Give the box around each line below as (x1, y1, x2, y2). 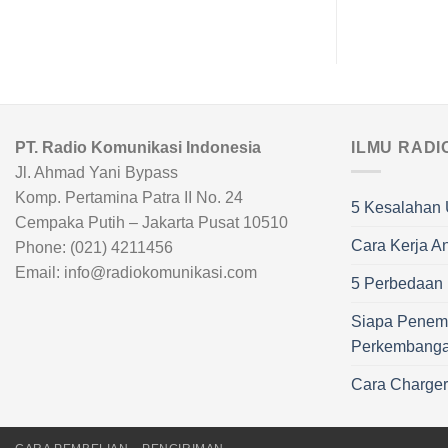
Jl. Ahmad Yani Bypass (15, 163, 178, 181)
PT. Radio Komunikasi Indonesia (15, 138, 261, 156)
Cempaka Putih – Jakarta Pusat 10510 (15, 213, 288, 231)
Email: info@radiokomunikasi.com (15, 263, 257, 281)
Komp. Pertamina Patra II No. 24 (15, 188, 243, 206)
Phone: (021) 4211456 (15, 238, 173, 256)
